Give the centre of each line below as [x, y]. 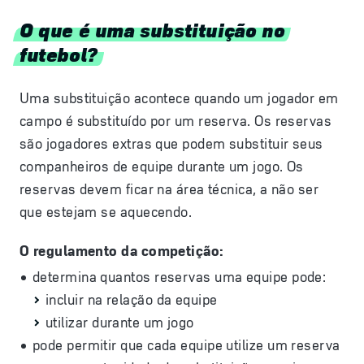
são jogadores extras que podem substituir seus [171, 144]
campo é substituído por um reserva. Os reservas [176, 121]
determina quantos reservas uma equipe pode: [180, 277]
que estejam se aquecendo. [106, 212]
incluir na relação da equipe [132, 300]
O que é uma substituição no [152, 29]
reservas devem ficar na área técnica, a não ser [169, 189]
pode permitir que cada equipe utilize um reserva [186, 345]
